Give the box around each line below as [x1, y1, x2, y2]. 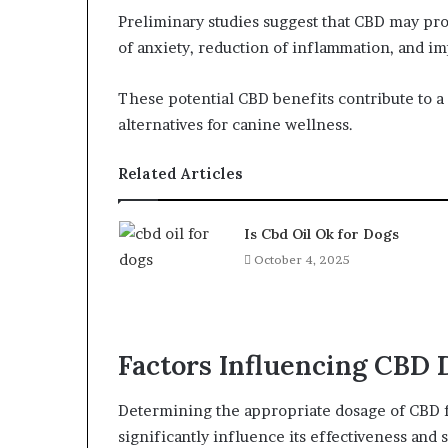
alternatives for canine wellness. [118, 115, 353, 134]
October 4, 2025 [253, 252, 350, 267]
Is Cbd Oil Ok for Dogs [243, 225, 399, 243]
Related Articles [118, 164, 243, 183]
